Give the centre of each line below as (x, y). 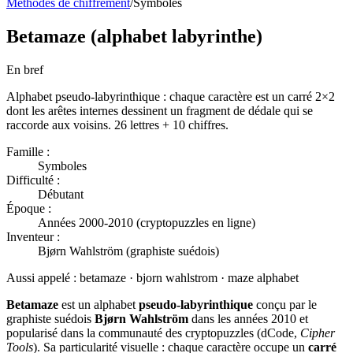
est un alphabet (98, 304)
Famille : (28, 151)
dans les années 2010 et (248, 318)
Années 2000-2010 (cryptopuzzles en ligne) (147, 222)
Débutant (61, 194)
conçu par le (285, 304)
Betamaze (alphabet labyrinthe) (134, 36)
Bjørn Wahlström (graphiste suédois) (128, 251)
